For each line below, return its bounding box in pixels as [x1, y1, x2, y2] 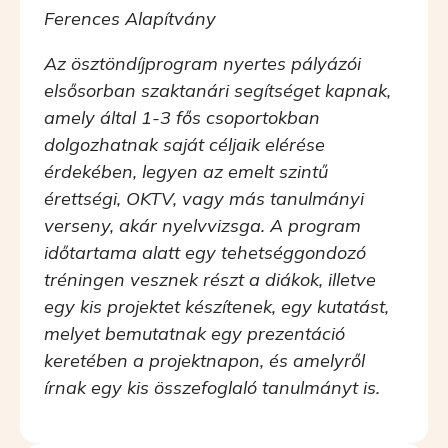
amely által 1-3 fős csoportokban [44, 105, 320, 129]
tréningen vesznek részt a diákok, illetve [44, 267, 376, 291]
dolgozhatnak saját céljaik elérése [44, 132, 325, 156]
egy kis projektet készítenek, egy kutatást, [44, 294, 389, 318]
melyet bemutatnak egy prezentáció [44, 321, 345, 345]
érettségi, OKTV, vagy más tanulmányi [44, 186, 364, 210]
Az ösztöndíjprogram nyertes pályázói [44, 51, 361, 75]
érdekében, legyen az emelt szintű [44, 159, 328, 183]
